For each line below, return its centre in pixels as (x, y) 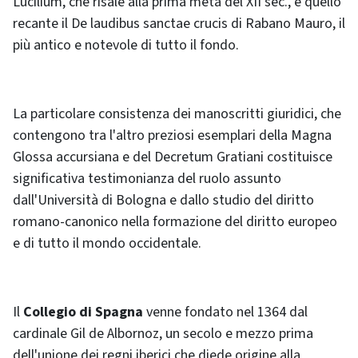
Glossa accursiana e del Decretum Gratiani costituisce (173, 157)
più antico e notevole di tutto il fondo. (126, 45)
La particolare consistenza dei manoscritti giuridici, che (177, 113)
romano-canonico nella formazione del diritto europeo (175, 221)
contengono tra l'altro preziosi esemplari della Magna (172, 135)
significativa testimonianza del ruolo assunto (147, 178)
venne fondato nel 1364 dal (225, 312)
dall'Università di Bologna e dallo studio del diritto (163, 200)
